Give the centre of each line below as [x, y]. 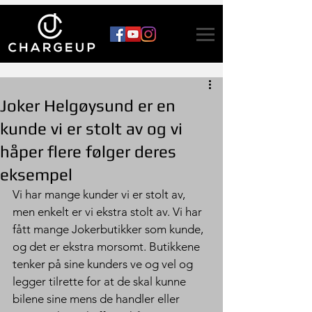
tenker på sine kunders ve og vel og [104, 264]
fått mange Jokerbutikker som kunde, [109, 229]
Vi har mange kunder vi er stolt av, [100, 194]
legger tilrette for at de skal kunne [101, 281]
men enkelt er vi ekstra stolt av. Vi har [110, 212]
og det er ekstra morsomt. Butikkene [108, 247]
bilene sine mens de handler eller [97, 299]
